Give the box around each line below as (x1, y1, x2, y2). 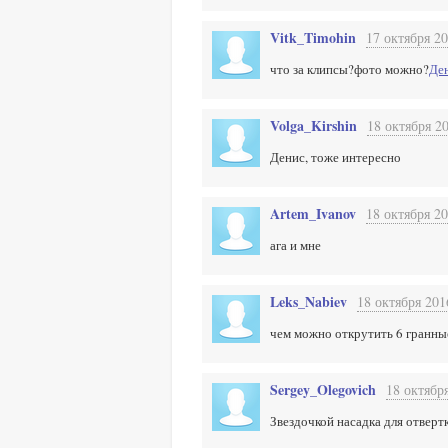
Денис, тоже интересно (270, 148, 401, 166)
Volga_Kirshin (270, 115, 357, 136)
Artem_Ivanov (270, 203, 356, 224)
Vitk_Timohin (270, 27, 356, 48)
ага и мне (270, 236, 321, 254)
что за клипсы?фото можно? (270, 60, 429, 78)
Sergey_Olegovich (270, 379, 376, 400)
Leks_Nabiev (270, 291, 347, 312)
